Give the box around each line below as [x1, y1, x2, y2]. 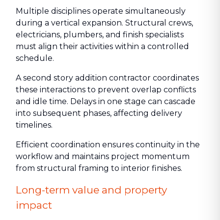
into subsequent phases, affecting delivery [16, 109, 182, 118]
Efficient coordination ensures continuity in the [16, 140, 200, 149]
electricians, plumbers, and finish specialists [16, 30, 184, 39]
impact [16, 199, 52, 211]
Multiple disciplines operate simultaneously [16, 6, 186, 16]
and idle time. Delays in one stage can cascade [16, 97, 195, 106]
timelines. [16, 120, 53, 130]
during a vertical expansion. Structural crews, [16, 18, 193, 27]
